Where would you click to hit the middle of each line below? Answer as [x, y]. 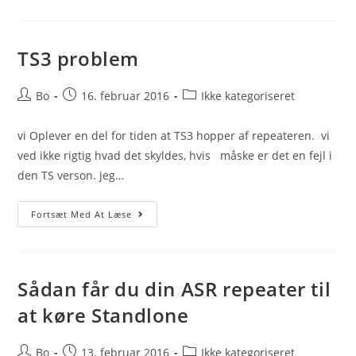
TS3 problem [79, 58]
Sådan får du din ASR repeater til [174, 289]
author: [37, 112]
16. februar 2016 [126, 96]
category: [207, 112]
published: [91, 112]
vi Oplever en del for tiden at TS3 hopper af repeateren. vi [174, 135]
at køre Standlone [103, 315]
